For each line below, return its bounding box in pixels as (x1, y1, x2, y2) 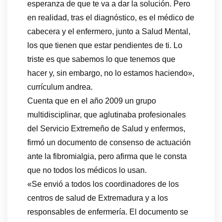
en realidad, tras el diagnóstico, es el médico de (27, 13, 194, 22)
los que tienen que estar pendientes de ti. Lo (27, 41, 182, 50)
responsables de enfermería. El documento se (27, 208, 188, 217)
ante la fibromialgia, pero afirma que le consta (27, 152, 187, 161)
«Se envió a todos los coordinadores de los (27, 180, 179, 189)
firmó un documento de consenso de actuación (27, 138, 191, 147)
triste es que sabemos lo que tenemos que (27, 55, 175, 64)
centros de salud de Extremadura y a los (27, 194, 168, 203)
